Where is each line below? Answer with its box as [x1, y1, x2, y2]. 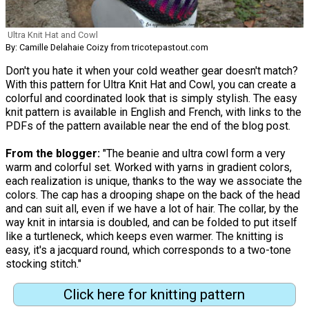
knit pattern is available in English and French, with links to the [6, 106, 301, 119]
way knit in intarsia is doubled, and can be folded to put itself [6, 216, 297, 230]
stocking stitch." [6, 257, 81, 271]
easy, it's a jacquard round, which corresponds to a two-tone [6, 243, 291, 257]
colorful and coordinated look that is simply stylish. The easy [6, 92, 297, 106]
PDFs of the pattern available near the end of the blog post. [6, 119, 290, 133]
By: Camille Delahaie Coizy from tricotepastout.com [6, 42, 208, 53]
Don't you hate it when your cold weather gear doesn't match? [6, 64, 298, 78]
